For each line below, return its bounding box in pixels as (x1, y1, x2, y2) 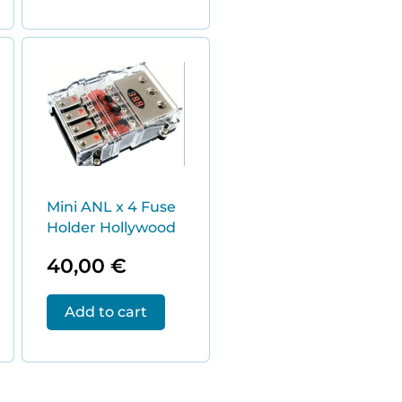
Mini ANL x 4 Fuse (46, 197, 176, 215)
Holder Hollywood (46, 218, 176, 236)
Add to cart (64, 302, 147, 320)
